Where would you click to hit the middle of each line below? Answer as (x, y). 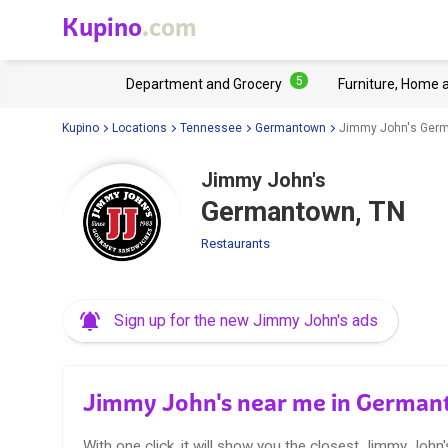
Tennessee (211, 127)
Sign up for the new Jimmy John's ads (246, 320)
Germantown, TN (303, 212)
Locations (139, 127)
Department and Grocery (204, 84)
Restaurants (235, 243)
